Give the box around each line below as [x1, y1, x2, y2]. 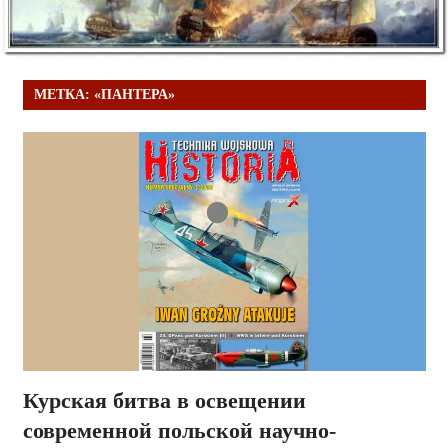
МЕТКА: [33, 87, 94, 103]
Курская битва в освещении [22, 388, 306, 414]
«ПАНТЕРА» [93, 87, 175, 103]
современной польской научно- [22, 418, 336, 444]
